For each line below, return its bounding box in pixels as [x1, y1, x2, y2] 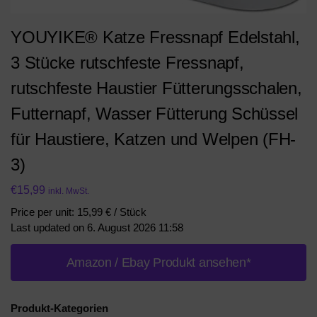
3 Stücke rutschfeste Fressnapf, [11, 53, 244, 73]
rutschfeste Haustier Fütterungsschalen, [11, 79, 302, 98]
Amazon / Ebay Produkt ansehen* [66, 255, 251, 270]
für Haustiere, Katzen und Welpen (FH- [11, 129, 296, 149]
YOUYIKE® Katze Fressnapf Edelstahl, [11, 28, 300, 47]
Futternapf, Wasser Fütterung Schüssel [11, 104, 299, 124]
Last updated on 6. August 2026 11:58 [11, 221, 183, 234]
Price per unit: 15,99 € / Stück [11, 205, 146, 218]
